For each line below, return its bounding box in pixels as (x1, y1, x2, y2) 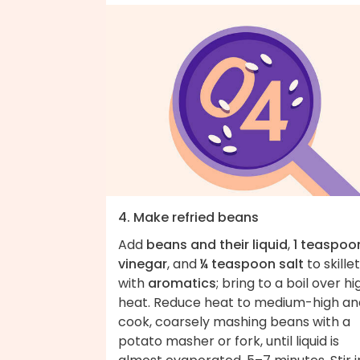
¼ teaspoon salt (200, 255, 304, 274)
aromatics (148, 274, 216, 293)
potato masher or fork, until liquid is (118, 332, 339, 351)
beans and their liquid (146, 235, 288, 255)
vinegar (118, 255, 167, 274)
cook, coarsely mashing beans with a (118, 313, 350, 332)
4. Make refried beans (118, 208, 259, 227)
